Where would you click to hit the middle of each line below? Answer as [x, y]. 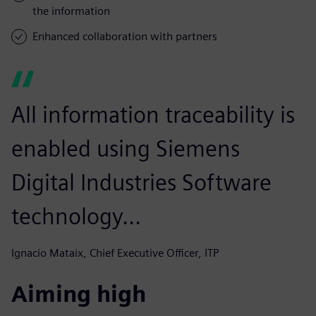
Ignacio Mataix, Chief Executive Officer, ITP [115, 253]
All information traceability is [153, 114]
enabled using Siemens [126, 148]
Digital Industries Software [141, 182]
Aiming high [79, 293]
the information [71, 11]
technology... [76, 216]
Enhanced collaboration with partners [125, 36]
